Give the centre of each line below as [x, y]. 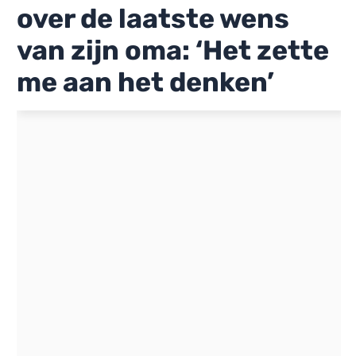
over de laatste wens [153, 18]
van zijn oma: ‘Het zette [173, 50]
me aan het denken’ [145, 82]
